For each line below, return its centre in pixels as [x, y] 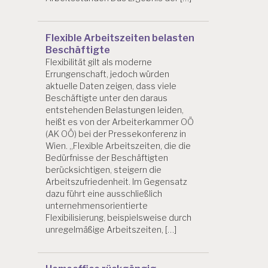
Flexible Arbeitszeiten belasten [120, 38]
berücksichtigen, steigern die [103, 169]
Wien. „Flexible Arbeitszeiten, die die [118, 145]
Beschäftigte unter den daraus [106, 98]
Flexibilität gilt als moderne [99, 62]
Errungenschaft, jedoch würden [107, 74]
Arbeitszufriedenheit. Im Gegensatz [116, 181]
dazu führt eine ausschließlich [104, 193]
